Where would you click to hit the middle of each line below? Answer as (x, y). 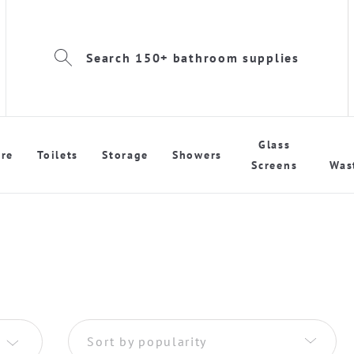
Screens (275, 165)
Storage (126, 154)
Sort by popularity (147, 341)
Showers (198, 154)
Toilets (58, 154)
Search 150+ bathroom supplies (193, 57)
